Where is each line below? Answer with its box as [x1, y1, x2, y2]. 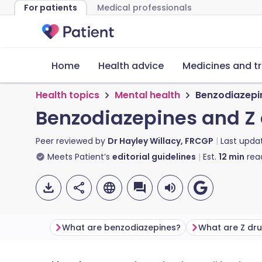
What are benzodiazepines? [62, 222, 181, 233]
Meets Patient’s [47, 151, 110, 163]
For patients [24, 2, 77, 13]
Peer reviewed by [36, 135, 108, 147]
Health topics [36, 88, 99, 102]
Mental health [115, 88, 180, 102]
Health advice [98, 59, 164, 73]
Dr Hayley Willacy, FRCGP [108, 135, 213, 147]
